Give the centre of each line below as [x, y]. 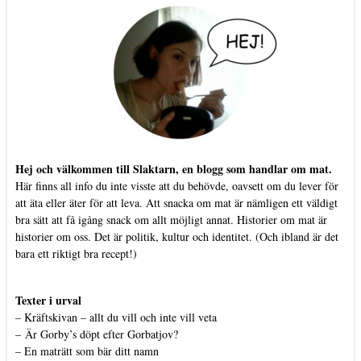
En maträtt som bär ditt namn [91, 351]
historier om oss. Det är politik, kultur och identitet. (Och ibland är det [176, 236]
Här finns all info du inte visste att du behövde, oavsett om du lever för [176, 185]
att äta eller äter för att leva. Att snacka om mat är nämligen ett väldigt [176, 202]
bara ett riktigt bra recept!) [76, 253]
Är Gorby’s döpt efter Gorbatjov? [101, 334]
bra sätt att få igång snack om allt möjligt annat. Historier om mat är [171, 219]
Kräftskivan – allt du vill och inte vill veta [120, 317]
